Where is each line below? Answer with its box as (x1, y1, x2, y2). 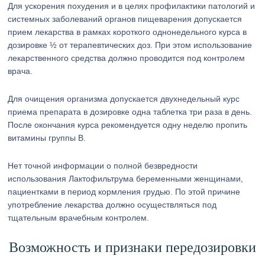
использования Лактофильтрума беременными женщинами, (8, 174, 244, 183)
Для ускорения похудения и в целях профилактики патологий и (8, 1, 256, 11)
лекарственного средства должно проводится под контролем (8, 53, 245, 63)
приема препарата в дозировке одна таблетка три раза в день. (8, 107, 253, 117)
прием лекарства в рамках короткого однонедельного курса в (8, 27, 247, 37)
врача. (8, 66, 33, 76)
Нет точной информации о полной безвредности (8, 161, 198, 170)
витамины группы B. (8, 133, 86, 143)
